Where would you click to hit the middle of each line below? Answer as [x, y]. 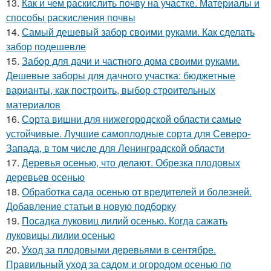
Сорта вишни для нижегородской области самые [132, 119]
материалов [33, 104]
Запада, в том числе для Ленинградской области [115, 148]
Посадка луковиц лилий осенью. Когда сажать [125, 220]
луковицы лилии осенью [60, 235]
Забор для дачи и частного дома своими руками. [131, 61]
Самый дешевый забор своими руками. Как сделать [138, 32]
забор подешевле [46, 46]
